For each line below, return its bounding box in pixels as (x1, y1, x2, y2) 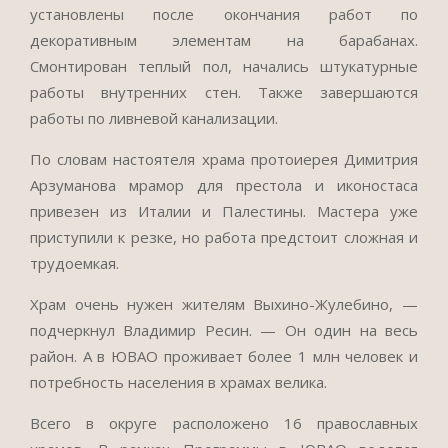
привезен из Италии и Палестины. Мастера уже (30, 201, 418, 221)
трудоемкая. (30, 253, 119, 273)
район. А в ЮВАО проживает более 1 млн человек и (30, 346, 418, 366)
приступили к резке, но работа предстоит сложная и (30, 227, 418, 247)
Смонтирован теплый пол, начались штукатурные (30, 56, 418, 76)
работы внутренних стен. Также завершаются (30, 82, 418, 102)
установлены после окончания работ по (30, 4, 418, 24)
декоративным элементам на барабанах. (30, 30, 418, 50)
